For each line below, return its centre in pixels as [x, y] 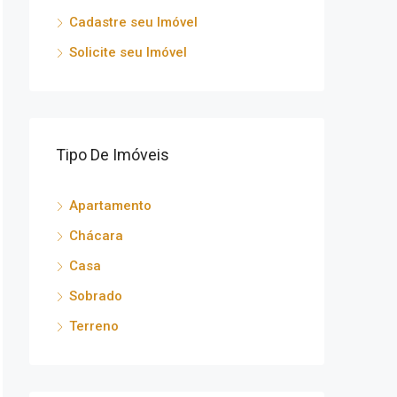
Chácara [96, 235]
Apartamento [110, 205]
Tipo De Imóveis [113, 154]
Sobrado [96, 296]
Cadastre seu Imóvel [133, 22]
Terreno [94, 326]
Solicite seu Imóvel [128, 52]
